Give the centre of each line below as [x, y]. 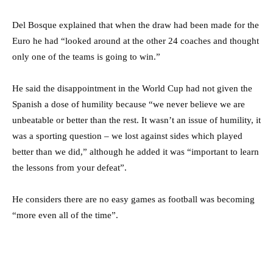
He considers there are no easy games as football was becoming [133, 199]
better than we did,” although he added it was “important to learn [136, 151]
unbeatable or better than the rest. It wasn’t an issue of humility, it [136, 120]
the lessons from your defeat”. [69, 167]
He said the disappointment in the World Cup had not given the [132, 88]
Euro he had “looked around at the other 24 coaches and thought [136, 41]
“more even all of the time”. [65, 215]
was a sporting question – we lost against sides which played [127, 136]
